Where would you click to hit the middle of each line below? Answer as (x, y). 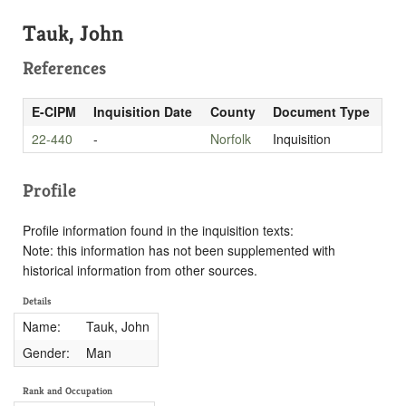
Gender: (46, 352)
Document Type (321, 111)
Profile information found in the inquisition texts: (158, 230)
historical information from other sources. (140, 270)
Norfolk (230, 138)
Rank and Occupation (68, 390)
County (232, 111)
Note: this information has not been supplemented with (179, 250)
